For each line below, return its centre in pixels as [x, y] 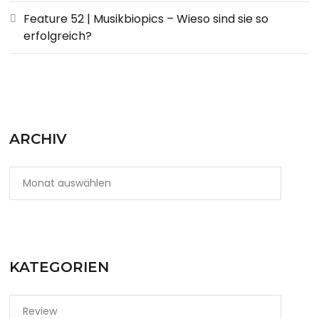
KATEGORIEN [59, 267]
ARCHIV [38, 138]
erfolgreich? [58, 36]
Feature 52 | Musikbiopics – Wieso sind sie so [146, 19]
